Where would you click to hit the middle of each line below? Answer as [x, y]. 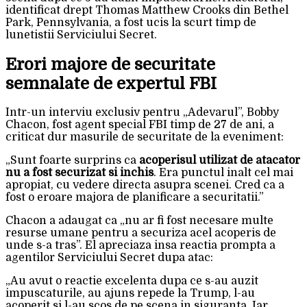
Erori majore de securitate [110, 64]
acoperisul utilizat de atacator [220, 161]
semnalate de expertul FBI [111, 83]
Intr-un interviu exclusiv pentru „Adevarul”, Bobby [142, 113]
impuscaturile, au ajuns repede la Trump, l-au [130, 294]
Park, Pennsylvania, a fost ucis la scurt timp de [131, 22]
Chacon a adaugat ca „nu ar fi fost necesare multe [139, 221]
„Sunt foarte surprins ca [72, 161]
